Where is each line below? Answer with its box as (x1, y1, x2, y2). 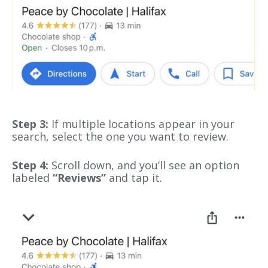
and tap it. (106, 170, 162, 185)
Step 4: (12, 157, 51, 172)
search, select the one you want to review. (12, 129, 229, 144)
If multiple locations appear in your (48, 117, 234, 132)
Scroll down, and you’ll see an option (51, 157, 239, 172)
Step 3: (12, 117, 48, 132)
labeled (12, 170, 53, 185)
